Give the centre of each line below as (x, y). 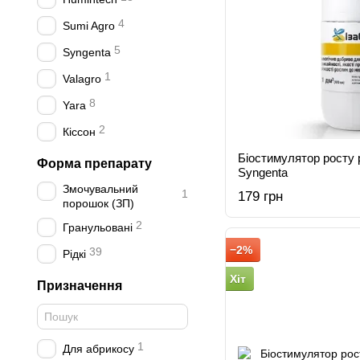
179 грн (260, 196)
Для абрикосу (98, 349)
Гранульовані (98, 227)
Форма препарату (94, 164)
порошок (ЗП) (98, 203)
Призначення (80, 286)
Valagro (82, 79)
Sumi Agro (89, 26)
